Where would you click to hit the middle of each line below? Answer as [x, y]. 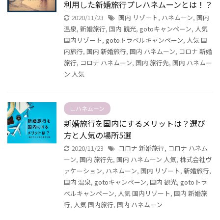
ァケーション [83, 171]
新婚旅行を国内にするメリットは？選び [135, 123]
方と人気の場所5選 [97, 135]
